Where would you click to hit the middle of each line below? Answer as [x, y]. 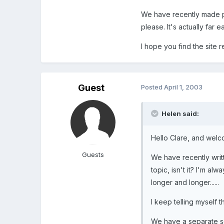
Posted [153, 87]
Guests [93, 154]
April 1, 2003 [183, 87]
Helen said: [180, 113]
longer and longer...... [185, 182]
